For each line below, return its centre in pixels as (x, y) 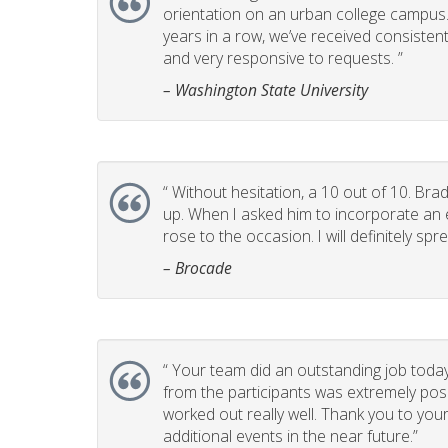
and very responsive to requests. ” (283, 58)
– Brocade (197, 268)
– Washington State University (265, 90)
